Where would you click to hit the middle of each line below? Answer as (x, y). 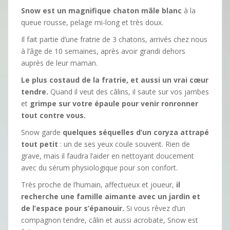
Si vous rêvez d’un (155, 208)
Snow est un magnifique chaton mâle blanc (101, 10)
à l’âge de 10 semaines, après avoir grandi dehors (103, 51)
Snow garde (42, 132)
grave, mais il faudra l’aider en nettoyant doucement (108, 156)
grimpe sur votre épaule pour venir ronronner (114, 103)
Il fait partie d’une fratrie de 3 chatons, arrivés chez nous (114, 39)
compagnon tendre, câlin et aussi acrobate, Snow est (110, 220)
